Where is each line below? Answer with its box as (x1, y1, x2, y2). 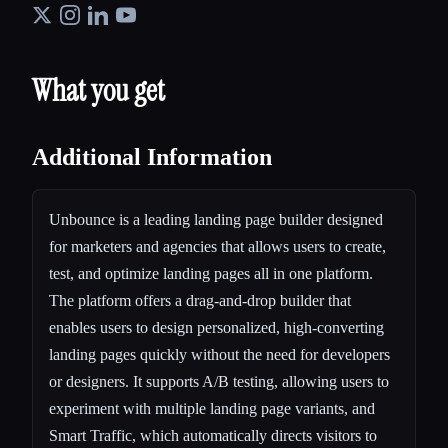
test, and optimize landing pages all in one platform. (49, 264, 373, 282)
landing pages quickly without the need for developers (49, 345, 390, 363)
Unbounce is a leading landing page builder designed (49, 210, 383, 228)
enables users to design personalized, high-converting (49, 318, 384, 336)
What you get (32, 70, 165, 110)
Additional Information (32, 143, 272, 170)
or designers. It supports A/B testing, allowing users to (49, 372, 389, 390)
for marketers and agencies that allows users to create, (49, 237, 386, 255)
